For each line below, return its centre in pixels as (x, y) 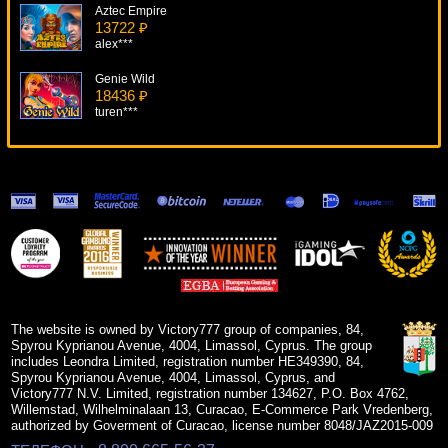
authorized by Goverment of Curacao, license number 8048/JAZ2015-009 (222, 426)
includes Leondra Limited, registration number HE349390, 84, (188, 362)
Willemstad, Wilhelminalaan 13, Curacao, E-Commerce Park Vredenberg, (222, 410)
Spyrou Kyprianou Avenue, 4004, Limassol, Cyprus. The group (192, 346)
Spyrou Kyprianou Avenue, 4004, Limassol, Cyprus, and (173, 378)
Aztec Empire (131, 11)
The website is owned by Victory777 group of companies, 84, (188, 330)
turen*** (116, 112)
